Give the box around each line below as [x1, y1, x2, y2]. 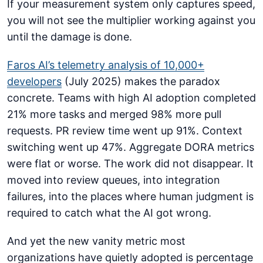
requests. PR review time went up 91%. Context [7, 124, 242, 137]
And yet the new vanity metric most [7, 235, 186, 248]
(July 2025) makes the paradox [62, 75, 220, 88]
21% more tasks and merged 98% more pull [7, 108, 221, 121]
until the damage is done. [7, 31, 132, 43]
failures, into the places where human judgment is [7, 190, 254, 203]
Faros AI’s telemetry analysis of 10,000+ [7, 59, 204, 72]
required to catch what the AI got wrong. [7, 207, 211, 220]
